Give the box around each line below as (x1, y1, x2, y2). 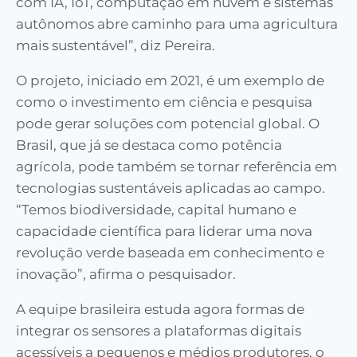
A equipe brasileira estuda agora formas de (16, 301, 304, 318)
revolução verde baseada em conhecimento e (16, 245, 324, 261)
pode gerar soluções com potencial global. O (16, 116, 320, 132)
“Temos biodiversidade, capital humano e (16, 202, 296, 218)
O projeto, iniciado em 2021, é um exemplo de (16, 73, 324, 89)
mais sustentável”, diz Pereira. (16, 37, 215, 54)
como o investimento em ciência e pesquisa (16, 94, 312, 111)
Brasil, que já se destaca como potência (16, 137, 282, 154)
